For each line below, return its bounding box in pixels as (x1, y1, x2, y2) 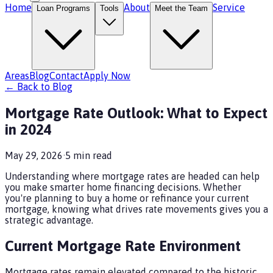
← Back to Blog (5, 81, 73, 92)
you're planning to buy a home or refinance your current (5, 192, 249, 204)
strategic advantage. (5, 214, 93, 225)
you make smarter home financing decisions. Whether (5, 181, 241, 193)
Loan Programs (37, 4, 90, 13)
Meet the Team (155, 4, 208, 13)
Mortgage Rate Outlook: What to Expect (5, 104, 268, 121)
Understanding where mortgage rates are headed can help (5, 170, 260, 182)
